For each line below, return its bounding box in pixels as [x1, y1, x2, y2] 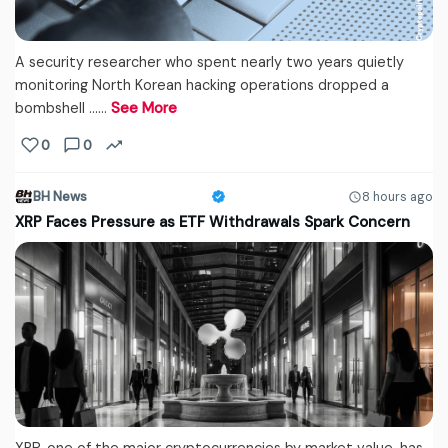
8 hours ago [362, 188, 433, 205]
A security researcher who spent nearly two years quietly [15, 53, 404, 72]
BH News [33, 188, 87, 206]
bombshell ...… [15, 99, 111, 118]
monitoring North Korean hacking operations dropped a [15, 76, 389, 95]
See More [111, 99, 177, 118]
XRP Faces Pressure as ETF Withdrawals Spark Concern [15, 212, 410, 233]
